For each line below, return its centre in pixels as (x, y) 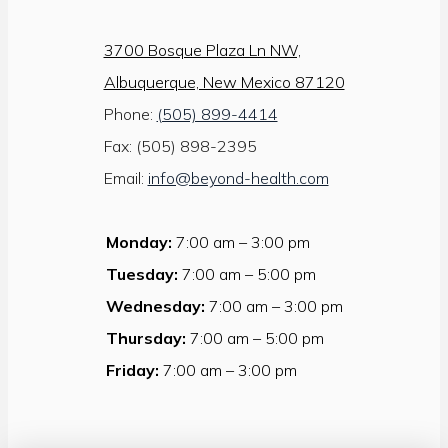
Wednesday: (155, 306)
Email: (125, 178)
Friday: (132, 370)
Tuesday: (141, 274)
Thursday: (145, 338)
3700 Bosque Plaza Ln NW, (202, 50)
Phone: (130, 114)
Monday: (138, 242)
